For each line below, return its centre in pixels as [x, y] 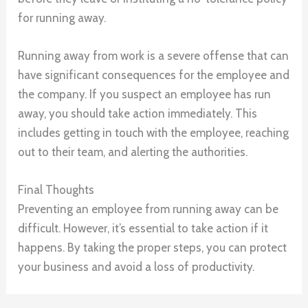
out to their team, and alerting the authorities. [133, 152]
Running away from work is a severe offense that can [154, 55]
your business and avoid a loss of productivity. [136, 267]
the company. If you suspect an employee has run [145, 94]
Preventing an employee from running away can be [148, 209]
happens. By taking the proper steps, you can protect [153, 248]
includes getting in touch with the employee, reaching [154, 132]
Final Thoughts [56, 190]
